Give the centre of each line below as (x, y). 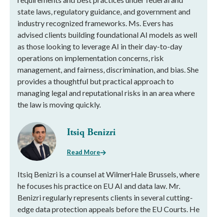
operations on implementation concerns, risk (91, 58)
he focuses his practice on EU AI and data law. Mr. (99, 186)
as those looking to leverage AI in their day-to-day (100, 46)
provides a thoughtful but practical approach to (96, 81)
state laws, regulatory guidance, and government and (104, 11)
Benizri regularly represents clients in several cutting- (105, 197)
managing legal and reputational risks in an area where (106, 93)
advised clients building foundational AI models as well (107, 35)
